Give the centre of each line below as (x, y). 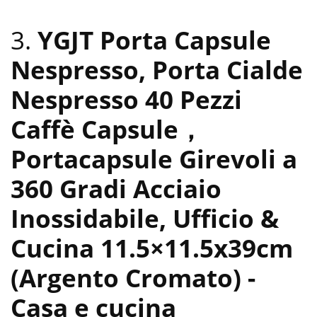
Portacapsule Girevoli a (154, 158)
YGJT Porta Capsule (154, 40)
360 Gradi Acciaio (116, 188)
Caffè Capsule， (107, 129)
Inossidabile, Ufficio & (145, 218)
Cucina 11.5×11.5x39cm (152, 248)
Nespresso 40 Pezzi (126, 99)
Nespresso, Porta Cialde (157, 69)
